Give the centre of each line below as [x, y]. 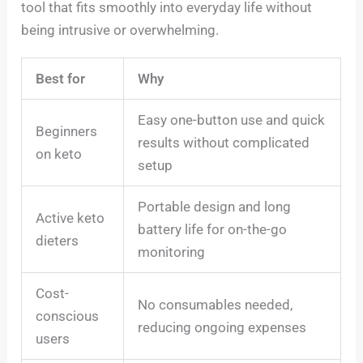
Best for [61, 79]
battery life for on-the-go [213, 230]
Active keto [70, 218]
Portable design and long [215, 207]
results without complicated [224, 143]
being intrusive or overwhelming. [120, 30]
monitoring [172, 252]
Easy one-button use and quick [232, 120]
